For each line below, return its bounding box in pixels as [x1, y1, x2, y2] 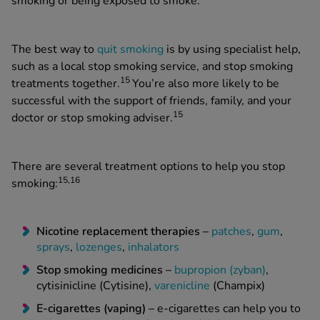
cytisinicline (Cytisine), [36, 278, 154, 294]
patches [211, 224, 251, 240]
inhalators [128, 239, 179, 256]
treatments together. [11, 76, 120, 92]
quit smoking [97, 41, 164, 58]
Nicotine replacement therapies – [36, 224, 209, 240]
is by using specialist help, [164, 41, 301, 58]
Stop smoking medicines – [36, 262, 174, 279]
